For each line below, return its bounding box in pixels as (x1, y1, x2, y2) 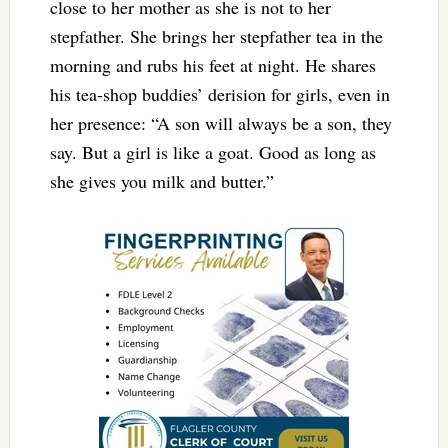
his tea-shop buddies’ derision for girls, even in (49, 81, 390, 106)
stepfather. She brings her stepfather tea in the (49, 23, 383, 48)
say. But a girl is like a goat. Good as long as (49, 139, 376, 164)
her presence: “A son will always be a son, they (49, 110, 392, 135)
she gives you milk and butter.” (49, 168, 274, 193)
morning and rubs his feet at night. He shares (49, 52, 376, 77)
